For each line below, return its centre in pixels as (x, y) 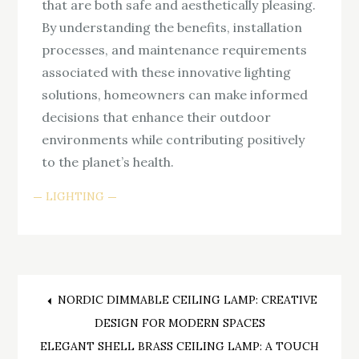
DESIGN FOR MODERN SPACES (179, 323)
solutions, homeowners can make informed (175, 94)
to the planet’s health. (108, 161)
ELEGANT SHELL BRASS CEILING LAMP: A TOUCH (179, 347)
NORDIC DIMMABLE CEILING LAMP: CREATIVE (188, 300)
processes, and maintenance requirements (175, 49)
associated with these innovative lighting (167, 72)
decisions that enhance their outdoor (157, 117)
